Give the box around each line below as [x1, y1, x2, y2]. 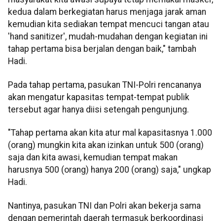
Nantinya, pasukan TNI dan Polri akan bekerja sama [8, 200, 201, 211]
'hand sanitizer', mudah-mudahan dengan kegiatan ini [8, 32, 208, 42]
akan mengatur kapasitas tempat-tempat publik [8, 92, 189, 102]
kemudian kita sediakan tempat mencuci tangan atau [8, 19, 209, 30]
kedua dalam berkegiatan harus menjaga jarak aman [8, 7, 206, 17]
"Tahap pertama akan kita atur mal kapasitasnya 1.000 [8, 128, 212, 138]
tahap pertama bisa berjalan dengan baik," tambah [8, 44, 196, 54]
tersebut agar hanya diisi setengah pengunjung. [8, 104, 189, 114]
